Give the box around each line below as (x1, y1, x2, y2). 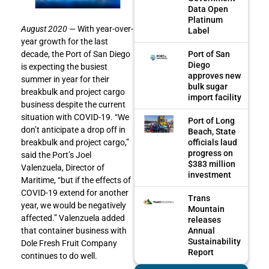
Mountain (188, 204, 225, 214)
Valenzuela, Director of (21, 162, 104, 172)
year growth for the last (21, 36, 108, 46)
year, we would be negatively (21, 200, 126, 210)
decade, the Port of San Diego (21, 49, 130, 59)
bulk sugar (188, 81, 228, 91)
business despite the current (21, 99, 125, 109)
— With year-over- (67, 23, 133, 34)
